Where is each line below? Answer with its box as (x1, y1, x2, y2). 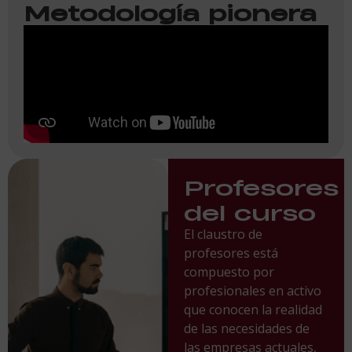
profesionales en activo (183, 281, 321, 299)
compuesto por (183, 262, 274, 280)
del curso (183, 197, 316, 226)
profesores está (183, 244, 278, 262)
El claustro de (183, 225, 262, 243)
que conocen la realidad (183, 300, 322, 318)
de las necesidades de (183, 319, 310, 337)
